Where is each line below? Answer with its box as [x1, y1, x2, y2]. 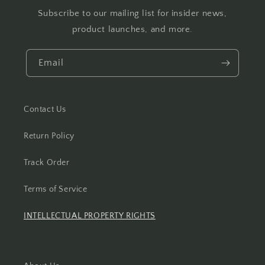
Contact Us [24, 105, 66, 114]
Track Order [24, 158, 70, 167]
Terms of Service [24, 185, 88, 194]
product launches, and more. [72, 24, 193, 34]
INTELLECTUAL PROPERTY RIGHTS [24, 211, 156, 221]
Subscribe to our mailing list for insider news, [38, 8, 227, 18]
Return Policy [24, 131, 75, 141]
